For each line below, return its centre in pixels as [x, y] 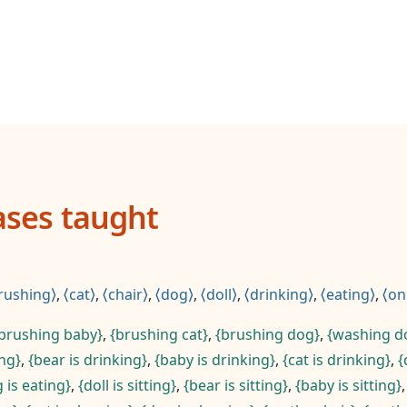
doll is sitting [127, 385]
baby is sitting [348, 385]
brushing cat [159, 334]
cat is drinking [337, 360]
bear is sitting [236, 385]
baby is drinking [215, 360]
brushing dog [268, 334]
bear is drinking [88, 360]
